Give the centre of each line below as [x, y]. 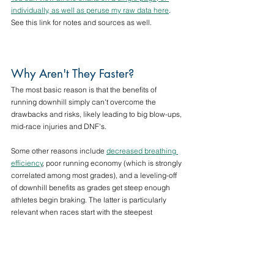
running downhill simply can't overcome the [84, 102]
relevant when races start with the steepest [83, 212]
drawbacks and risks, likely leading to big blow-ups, [97, 114]
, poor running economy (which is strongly [113, 163]
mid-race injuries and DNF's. [60, 126]
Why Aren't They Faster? [72, 73]
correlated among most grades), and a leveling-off [95, 175]
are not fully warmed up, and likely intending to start [97, 236]
